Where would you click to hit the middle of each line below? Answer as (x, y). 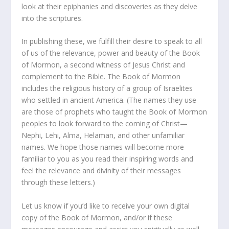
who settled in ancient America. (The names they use (109, 100)
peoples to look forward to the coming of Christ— (105, 124)
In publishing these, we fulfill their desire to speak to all (112, 41)
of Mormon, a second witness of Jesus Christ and (104, 65)
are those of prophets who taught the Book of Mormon (114, 112)
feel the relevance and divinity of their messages (101, 171)
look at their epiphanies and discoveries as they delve (110, 6)
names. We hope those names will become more (103, 147)
